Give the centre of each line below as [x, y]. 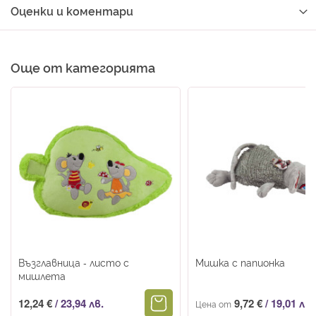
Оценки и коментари [72, 11]
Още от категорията [83, 67]
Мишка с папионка [240, 262]
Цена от [213, 303]
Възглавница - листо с [74, 262]
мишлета [42, 275]
